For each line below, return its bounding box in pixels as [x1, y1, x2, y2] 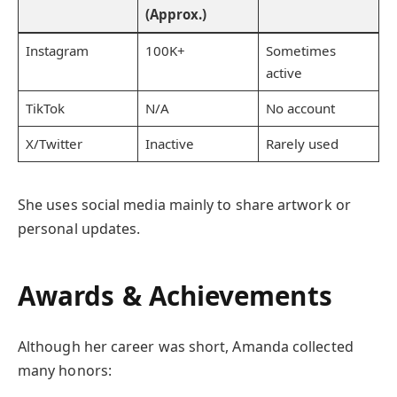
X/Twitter [25, 135, 83, 153]
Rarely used [265, 135, 339, 153]
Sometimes [265, 42, 337, 60]
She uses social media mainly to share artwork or [18, 194, 351, 214]
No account [265, 99, 336, 118]
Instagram [25, 42, 90, 60]
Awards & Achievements [18, 276, 332, 314]
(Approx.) [144, 5, 207, 24]
